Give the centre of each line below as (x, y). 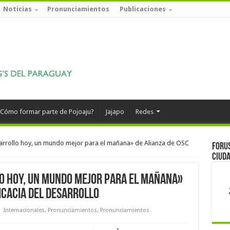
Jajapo (114, 112)
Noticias (17, 9)
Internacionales (24, 210)
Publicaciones (142, 9)
